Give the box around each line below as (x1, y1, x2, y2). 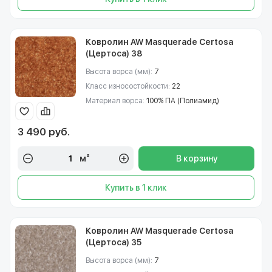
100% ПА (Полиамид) (146, 97, 219, 105)
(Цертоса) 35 (86, 237, 141, 247)
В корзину (175, 154, 217, 163)
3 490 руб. (18, 126, 70, 138)
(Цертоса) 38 (86, 49, 142, 58)
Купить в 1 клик (105, 183, 167, 192)
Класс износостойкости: (86, 82, 172, 90)
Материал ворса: (86, 97, 146, 105)
